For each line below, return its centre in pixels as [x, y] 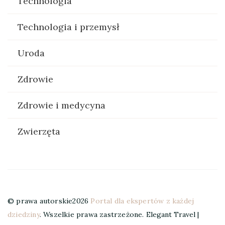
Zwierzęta [39, 131]
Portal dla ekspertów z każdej [142, 201]
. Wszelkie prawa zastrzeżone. [92, 214]
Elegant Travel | [171, 214]
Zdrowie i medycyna [62, 105]
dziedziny [24, 214]
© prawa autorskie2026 [49, 201]
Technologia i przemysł [68, 27]
